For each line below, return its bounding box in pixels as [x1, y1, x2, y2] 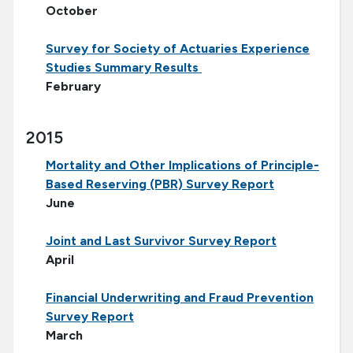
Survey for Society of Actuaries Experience [46, 41, 310, 57]
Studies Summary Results [46, 60, 202, 76]
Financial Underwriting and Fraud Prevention [46, 290, 314, 306]
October [46, 3, 98, 19]
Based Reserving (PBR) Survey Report [46, 176, 274, 192]
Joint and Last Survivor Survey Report [46, 233, 277, 249]
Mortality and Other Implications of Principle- [46, 158, 319, 173]
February [46, 79, 101, 95]
